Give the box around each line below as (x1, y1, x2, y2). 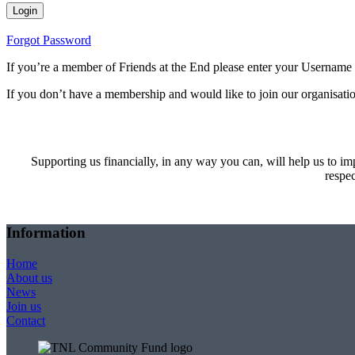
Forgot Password (6, 32, 91, 47)
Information (6, 224, 86, 242)
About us (6, 271, 52, 285)
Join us (6, 300, 41, 314)
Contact (6, 314, 45, 328)
